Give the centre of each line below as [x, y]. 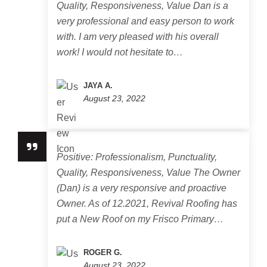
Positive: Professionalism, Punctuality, [137, 157]
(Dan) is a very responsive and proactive [142, 188]
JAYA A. [98, 86]
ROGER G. [103, 252]
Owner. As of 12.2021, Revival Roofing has [147, 204]
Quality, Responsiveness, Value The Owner [148, 173]
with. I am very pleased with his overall [138, 37]
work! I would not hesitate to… [120, 52]
